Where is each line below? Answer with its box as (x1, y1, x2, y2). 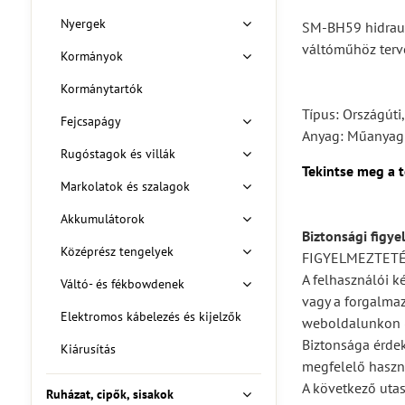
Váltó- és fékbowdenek (60, 276, 184, 292)
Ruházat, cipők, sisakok (45, 386, 174, 402)
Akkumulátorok (60, 211, 145, 227)
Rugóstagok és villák (60, 146, 175, 162)
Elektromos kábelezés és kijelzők (60, 308, 241, 325)
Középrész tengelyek (60, 243, 174, 259)
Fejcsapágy (60, 113, 121, 129)
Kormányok (60, 48, 123, 64)
